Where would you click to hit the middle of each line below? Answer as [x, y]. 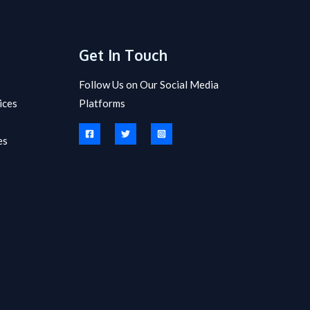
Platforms [102, 103]
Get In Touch [123, 55]
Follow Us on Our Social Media [148, 85]
